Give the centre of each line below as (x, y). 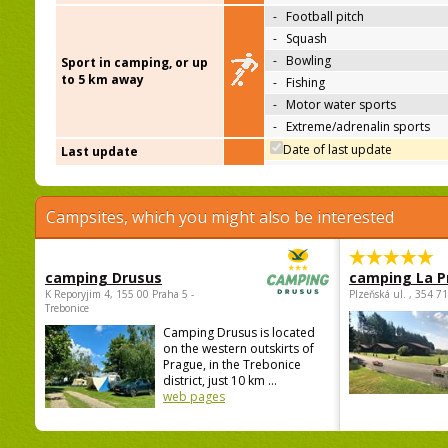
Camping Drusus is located (239, 333)
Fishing (305, 83)
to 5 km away (102, 80)
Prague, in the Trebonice (232, 365)
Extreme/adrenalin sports (358, 127)
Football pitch (325, 17)
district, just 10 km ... (220, 381)
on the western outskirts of (238, 349)
